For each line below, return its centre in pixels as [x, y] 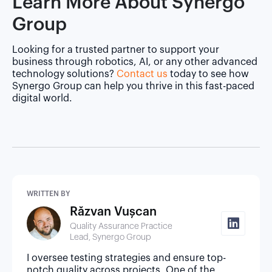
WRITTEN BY [49, 193]
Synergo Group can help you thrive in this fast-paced [133, 86]
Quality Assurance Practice [121, 226]
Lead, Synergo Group [110, 237]
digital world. [42, 98]
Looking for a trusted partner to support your [116, 49]
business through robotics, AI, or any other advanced [135, 62]
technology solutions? [64, 74]
